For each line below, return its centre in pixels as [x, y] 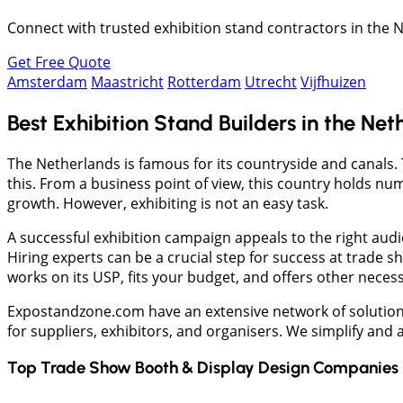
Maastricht [127, 81]
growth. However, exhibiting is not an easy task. [168, 203]
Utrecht [271, 81]
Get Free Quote [59, 62]
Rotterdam [204, 81]
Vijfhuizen [333, 81]
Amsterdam [47, 81]
